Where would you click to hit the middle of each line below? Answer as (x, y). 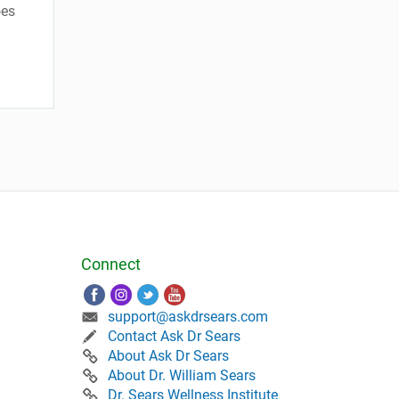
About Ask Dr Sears (168, 355)
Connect (111, 264)
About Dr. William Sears (182, 375)
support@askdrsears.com (188, 316)
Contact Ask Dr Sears (174, 336)
